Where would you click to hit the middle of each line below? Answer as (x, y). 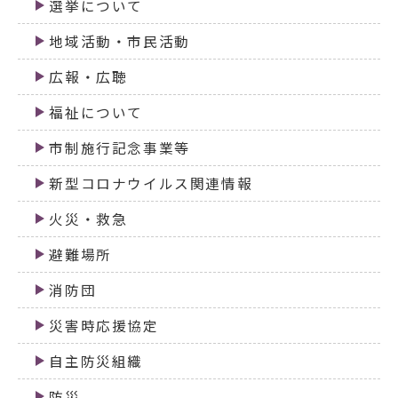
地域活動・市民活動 (119, 41)
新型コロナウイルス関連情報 (151, 183)
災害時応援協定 (104, 325)
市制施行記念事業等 (119, 147)
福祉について (96, 112)
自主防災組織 (96, 361)
